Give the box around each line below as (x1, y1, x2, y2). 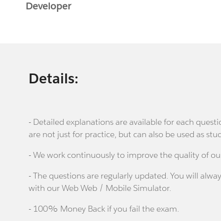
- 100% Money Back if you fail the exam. (29, 203, 180, 215)
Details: (29, 70, 79, 88)
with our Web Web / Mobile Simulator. (29, 183, 172, 194)
